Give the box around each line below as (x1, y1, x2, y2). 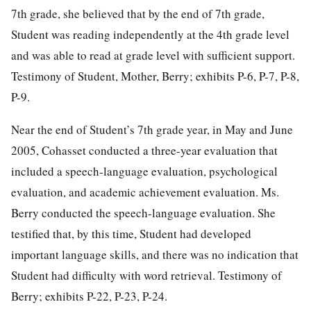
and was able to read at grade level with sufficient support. (11, 47, 295, 63)
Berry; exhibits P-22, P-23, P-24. (11, 287, 167, 304)
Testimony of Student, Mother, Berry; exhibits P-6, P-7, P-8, (11, 67, 299, 84)
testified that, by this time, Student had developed (11, 225, 251, 242)
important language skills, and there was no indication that (11, 246, 299, 262)
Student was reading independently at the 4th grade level (11, 26, 289, 42)
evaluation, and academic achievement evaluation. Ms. (11, 183, 279, 200)
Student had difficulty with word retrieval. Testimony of (11, 267, 282, 283)
